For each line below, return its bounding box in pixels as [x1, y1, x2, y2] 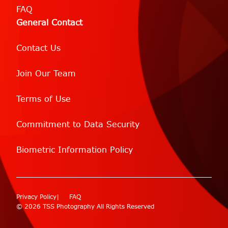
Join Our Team [16, 68, 76, 79]
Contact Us [16, 43, 61, 54]
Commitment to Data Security [16, 119, 139, 130]
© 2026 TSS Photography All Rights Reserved [16, 203, 155, 211]
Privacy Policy [16, 193, 57, 202]
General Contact [16, 17, 82, 28]
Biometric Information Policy [16, 145, 133, 156]
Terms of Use [16, 94, 71, 105]
